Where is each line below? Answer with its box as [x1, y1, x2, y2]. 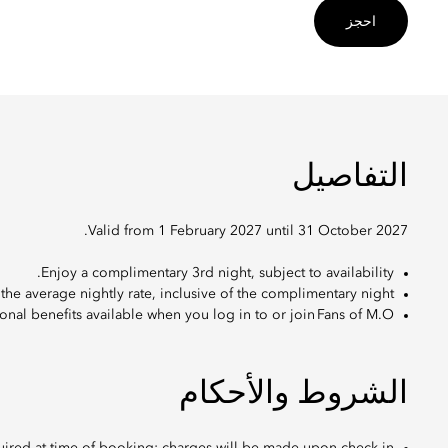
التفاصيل [292, 162, 408, 194]
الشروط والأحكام [179, 379, 408, 411]
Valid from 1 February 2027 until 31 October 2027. [88, 224, 408, 238]
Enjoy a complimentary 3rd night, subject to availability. [41, 266, 394, 280]
